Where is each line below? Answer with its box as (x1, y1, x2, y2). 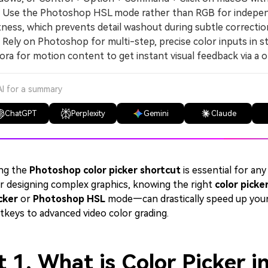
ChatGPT (4, 109, 37, 118)
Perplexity (71, 109, 105, 118)
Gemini (143, 109, 169, 118)
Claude (211, 109, 236, 118)
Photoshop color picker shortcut (29, 165, 181, 176)
